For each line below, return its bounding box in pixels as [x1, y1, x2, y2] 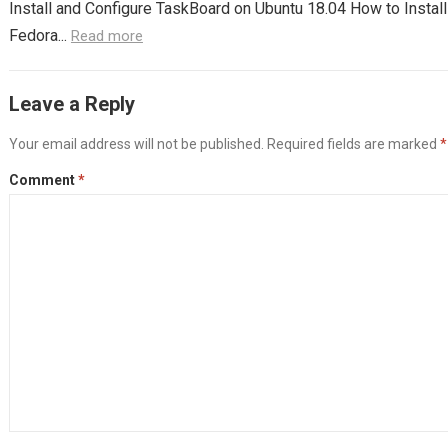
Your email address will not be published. [8, 136, 264, 153]
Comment [8, 172, 78, 189]
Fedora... [8, 26, 71, 46]
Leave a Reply [8, 92, 135, 117]
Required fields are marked [266, 136, 440, 153]
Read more [70, 27, 143, 46]
